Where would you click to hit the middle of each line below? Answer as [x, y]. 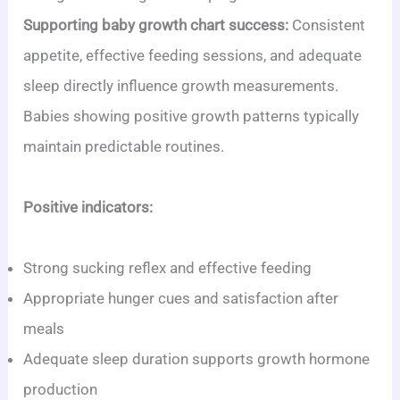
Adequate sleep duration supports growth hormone [197, 358]
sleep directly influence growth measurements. [181, 85]
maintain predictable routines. [124, 146]
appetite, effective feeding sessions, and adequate [193, 55]
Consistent [327, 25]
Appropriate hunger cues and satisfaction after [181, 298]
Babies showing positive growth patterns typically [192, 116]
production [61, 389]
